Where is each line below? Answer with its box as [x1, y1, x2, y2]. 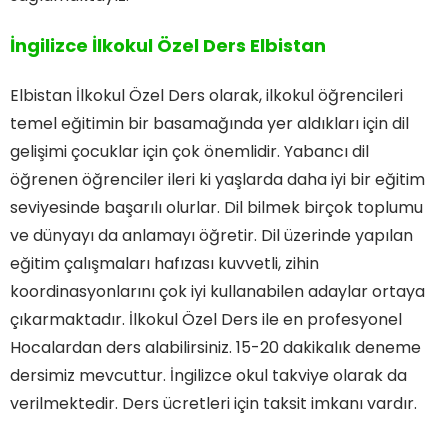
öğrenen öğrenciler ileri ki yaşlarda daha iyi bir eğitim [10, 167, 425, 191]
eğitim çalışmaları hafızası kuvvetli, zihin [10, 251, 319, 275]
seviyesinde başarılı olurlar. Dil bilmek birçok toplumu [10, 195, 423, 219]
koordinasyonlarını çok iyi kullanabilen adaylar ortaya [10, 279, 425, 303]
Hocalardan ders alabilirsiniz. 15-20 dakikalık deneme [10, 335, 421, 359]
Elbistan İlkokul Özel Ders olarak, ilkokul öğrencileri [10, 83, 403, 107]
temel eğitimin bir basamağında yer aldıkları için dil [10, 111, 409, 135]
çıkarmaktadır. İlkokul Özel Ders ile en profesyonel [10, 307, 402, 331]
